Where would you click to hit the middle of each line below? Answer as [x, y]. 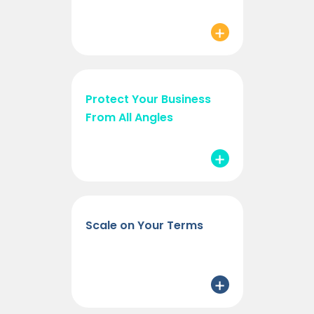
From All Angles [129, 118]
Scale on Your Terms [144, 226]
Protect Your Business [148, 100]
